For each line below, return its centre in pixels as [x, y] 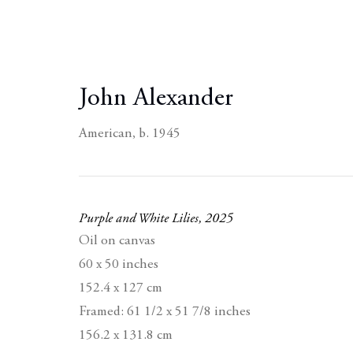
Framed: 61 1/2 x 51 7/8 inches [165, 312]
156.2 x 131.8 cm [126, 336]
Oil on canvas [117, 242]
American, [109, 134]
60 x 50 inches [119, 265]
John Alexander [156, 98]
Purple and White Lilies [139, 219]
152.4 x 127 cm [121, 289]
